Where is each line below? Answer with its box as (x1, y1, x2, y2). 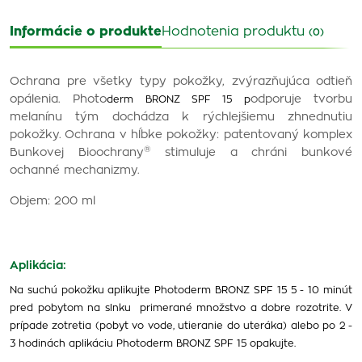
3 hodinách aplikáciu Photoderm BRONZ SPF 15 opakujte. (10, 339, 296, 348)
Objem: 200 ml (10, 196, 95, 207)
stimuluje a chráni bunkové (150, 147, 353, 158)
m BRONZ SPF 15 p (124, 95, 250, 104)
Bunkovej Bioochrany (10, 147, 144, 158)
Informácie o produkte (10, 25, 162, 38)
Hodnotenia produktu (162, 25, 309, 38)
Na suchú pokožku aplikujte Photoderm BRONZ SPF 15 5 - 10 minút (10, 285, 352, 295)
